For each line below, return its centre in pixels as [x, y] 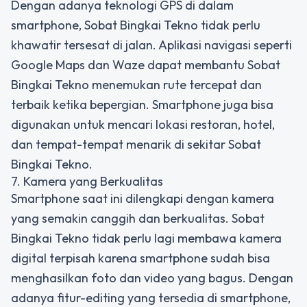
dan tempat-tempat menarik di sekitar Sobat [136, 144]
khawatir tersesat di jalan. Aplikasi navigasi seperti [151, 45]
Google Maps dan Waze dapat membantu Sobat [146, 65]
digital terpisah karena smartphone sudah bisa [140, 258]
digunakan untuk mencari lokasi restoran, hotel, [143, 124]
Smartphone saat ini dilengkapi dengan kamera [143, 198]
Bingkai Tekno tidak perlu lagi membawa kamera [146, 238]
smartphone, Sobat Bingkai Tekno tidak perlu [136, 25]
